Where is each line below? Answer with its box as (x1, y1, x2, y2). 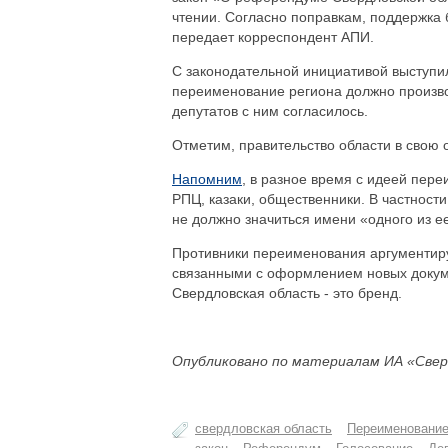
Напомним (172, 171, 242, 187)
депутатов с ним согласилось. (172, 103, 368, 119)
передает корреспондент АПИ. (172, 29, 374, 45)
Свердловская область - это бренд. (172, 285, 402, 301)
